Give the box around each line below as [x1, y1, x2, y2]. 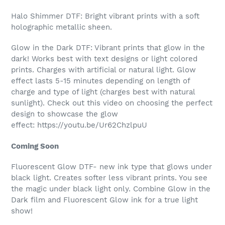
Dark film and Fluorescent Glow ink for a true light [11, 195, 198, 205]
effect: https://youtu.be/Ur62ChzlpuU [11, 121, 147, 130]
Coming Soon [11, 141, 59, 151]
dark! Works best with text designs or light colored [11, 54, 197, 64]
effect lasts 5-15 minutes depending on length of [11, 76, 190, 86]
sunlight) [11, 98, 43, 108]
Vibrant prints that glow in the [94, 43, 205, 53]
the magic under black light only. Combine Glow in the [11, 184, 210, 194]
